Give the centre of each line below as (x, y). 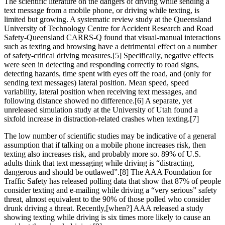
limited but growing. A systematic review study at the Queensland (108, 19)
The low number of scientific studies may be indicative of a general (110, 136)
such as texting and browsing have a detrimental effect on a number (110, 46)
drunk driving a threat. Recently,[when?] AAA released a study (104, 208)
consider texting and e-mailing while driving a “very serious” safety (110, 190)
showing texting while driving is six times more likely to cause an (107, 217)
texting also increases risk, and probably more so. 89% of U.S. (102, 154)
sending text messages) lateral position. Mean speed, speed (96, 82)
